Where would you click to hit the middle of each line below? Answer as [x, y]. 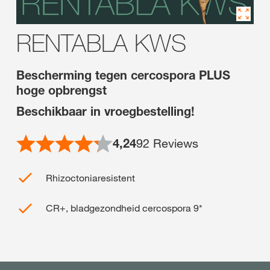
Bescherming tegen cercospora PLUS [123, 75]
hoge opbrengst [61, 90]
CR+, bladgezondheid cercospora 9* [124, 208]
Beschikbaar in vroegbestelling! [105, 111]
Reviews [174, 143]
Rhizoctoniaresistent [90, 178]
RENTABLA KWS [101, 43]
